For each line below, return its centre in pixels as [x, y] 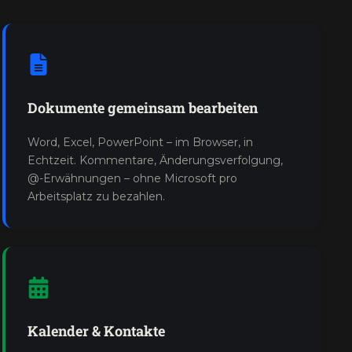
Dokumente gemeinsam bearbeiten [142, 108]
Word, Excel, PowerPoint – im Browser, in [140, 142]
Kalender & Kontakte [96, 331]
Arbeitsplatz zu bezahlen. [96, 196]
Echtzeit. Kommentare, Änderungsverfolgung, [155, 160]
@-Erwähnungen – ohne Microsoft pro [132, 178]
